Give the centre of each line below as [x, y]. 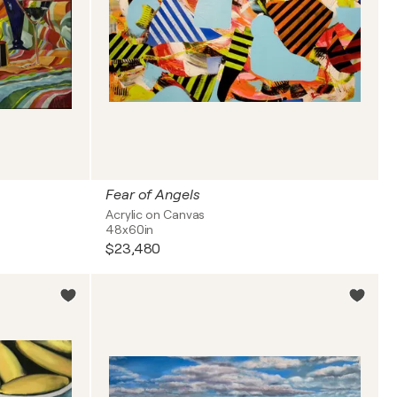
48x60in [130, 230]
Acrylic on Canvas [156, 214]
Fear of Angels [153, 195]
